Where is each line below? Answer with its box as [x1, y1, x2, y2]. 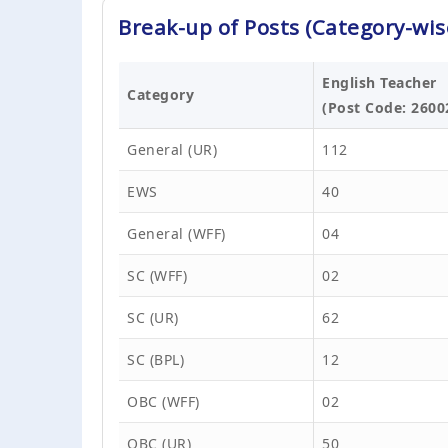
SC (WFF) [127, 265, 187, 285]
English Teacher [322, 72, 437, 92]
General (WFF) [127, 223, 226, 243]
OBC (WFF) [127, 391, 200, 411]
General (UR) [127, 139, 217, 159]
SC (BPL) [127, 349, 184, 369]
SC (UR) [127, 307, 179, 327]
